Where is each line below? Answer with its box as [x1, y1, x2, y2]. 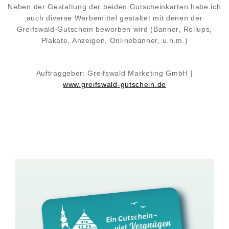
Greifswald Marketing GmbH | [87, 69, 193, 77]
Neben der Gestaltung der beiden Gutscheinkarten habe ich [8, 3, 221, 11]
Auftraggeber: [36, 69, 85, 77]
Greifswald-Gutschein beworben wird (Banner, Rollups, [16, 25, 213, 33]
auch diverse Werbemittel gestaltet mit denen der [26, 14, 203, 22]
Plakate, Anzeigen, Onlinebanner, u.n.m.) [41, 36, 188, 44]
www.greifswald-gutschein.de [63, 80, 166, 88]
